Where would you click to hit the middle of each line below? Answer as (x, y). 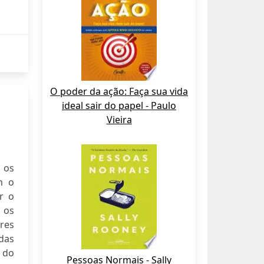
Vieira (119, 120)
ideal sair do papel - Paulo (119, 105)
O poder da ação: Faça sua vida (119, 91)
